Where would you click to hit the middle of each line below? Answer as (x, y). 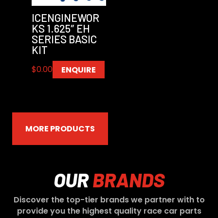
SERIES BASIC (64, 39)
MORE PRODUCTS (60, 129)
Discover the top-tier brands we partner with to (109, 200)
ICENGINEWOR (65, 18)
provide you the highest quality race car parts (109, 211)
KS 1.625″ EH (61, 28)
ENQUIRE (78, 70)
